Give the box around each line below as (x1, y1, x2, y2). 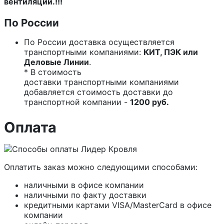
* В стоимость (24, 66, 81, 77)
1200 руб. (130, 96, 169, 107)
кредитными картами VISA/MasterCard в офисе (24, 199, 211, 210)
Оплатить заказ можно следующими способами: (4, 161, 197, 172)
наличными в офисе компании (24, 179, 144, 190)
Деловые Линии (24, 56, 89, 67)
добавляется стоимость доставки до (24, 86, 173, 97)
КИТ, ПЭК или (143, 46, 198, 57)
